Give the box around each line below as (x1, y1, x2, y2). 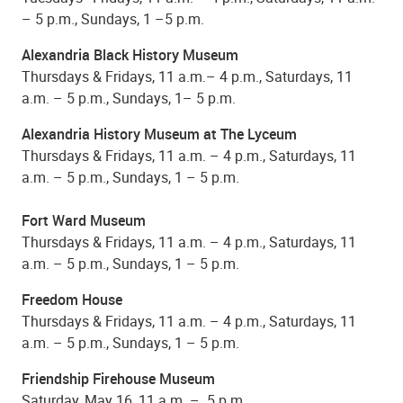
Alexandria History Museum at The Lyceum (22, 123, 300, 144)
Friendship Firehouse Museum (22, 368, 215, 389)
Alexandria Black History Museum (22, 44, 238, 65)
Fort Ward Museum (22, 210, 149, 230)
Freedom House (22, 289, 126, 309)
